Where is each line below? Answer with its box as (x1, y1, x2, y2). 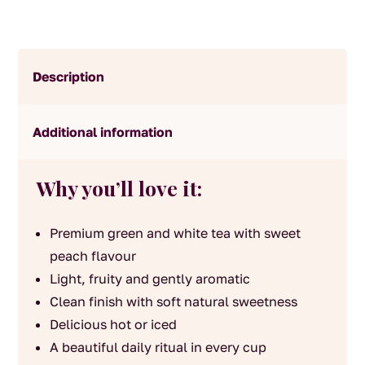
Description (33, 68, 105, 85)
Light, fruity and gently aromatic (49, 270, 250, 287)
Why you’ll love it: (36, 174, 202, 201)
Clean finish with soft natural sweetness (49, 292, 297, 310)
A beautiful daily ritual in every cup (49, 338, 266, 355)
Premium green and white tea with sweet (49, 224, 301, 241)
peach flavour (49, 247, 136, 264)
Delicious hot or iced (49, 315, 177, 332)
